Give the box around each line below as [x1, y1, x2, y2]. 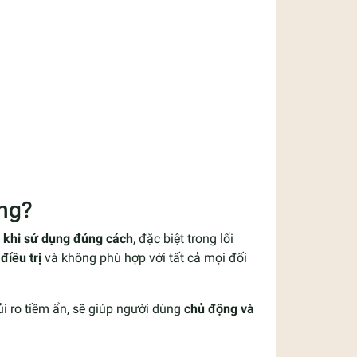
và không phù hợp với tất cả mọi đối [41, 249, 247, 265]
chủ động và [184, 300, 254, 316]
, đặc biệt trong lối [133, 230, 233, 246]
